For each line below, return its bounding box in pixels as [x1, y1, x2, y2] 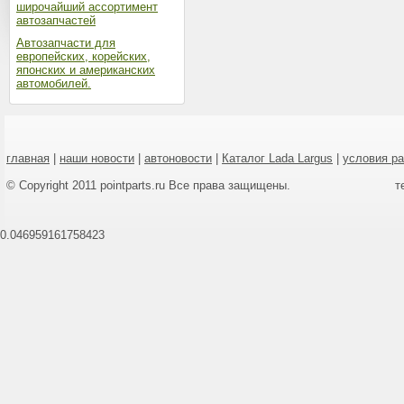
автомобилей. [16, 77, 91, 90]
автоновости [144, 151, 212, 165]
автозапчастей [16, 14, 96, 27]
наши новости [60, 151, 134, 165]
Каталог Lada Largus [222, 151, 333, 165]
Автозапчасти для [16, 36, 115, 50]
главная [6, 151, 50, 165]
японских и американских [16, 63, 155, 77]
